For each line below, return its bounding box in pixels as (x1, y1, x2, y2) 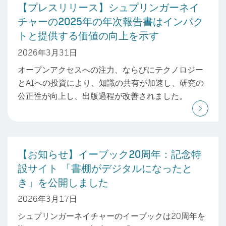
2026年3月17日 (18, 193, 77, 204)
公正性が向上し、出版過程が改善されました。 (18, 90, 187, 101)
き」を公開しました (18, 175, 108, 189)
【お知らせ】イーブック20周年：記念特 (18, 147, 201, 160)
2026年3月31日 (18, 46, 77, 58)
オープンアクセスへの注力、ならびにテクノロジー (18, 64, 203, 75)
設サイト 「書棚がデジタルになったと (18, 161, 192, 175)
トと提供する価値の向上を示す (18, 29, 159, 42)
